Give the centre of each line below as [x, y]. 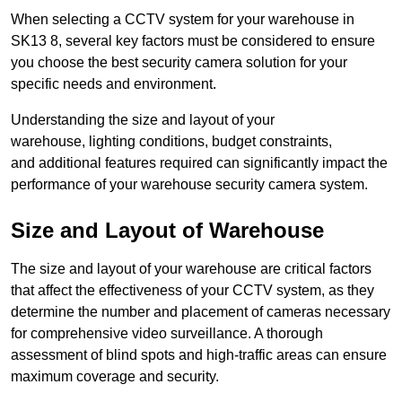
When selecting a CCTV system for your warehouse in [183, 19]
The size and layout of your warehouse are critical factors [191, 268]
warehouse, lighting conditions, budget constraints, [171, 141]
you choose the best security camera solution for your [179, 62]
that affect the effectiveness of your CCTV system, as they [192, 290]
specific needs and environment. [114, 83]
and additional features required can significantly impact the [199, 162]
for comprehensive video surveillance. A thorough [167, 333]
